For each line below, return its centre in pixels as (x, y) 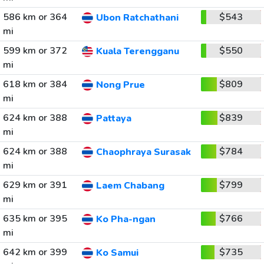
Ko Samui (117, 253)
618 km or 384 (35, 84)
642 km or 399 (35, 252)
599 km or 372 (35, 51)
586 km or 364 (35, 17)
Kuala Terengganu (137, 52)
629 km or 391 (35, 185)
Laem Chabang (130, 186)
